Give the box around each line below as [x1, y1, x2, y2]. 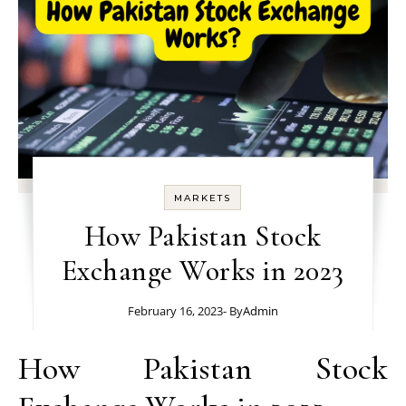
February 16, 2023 [127, 302, 223, 319]
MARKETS [174, 191, 232, 204]
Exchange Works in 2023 [61, 252, 344, 288]
